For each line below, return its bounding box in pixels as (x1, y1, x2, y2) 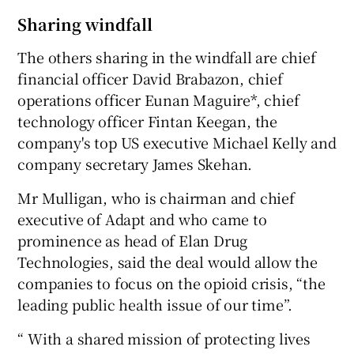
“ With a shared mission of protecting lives (17, 328, 311, 349)
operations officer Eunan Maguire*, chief (17, 89, 299, 111)
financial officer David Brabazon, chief (17, 68, 283, 89)
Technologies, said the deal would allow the (17, 251, 318, 273)
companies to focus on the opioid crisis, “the (17, 273, 326, 294)
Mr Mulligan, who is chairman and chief (17, 187, 295, 209)
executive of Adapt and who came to (17, 209, 267, 230)
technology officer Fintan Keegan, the (17, 111, 278, 132)
